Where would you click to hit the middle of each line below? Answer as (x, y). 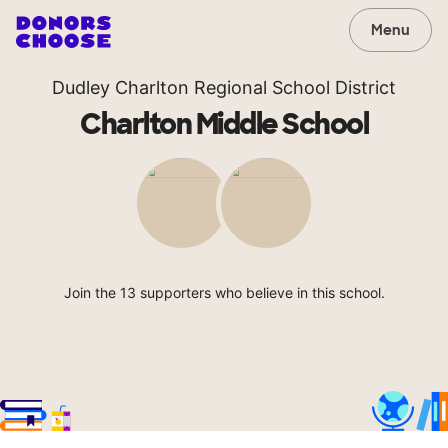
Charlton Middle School (224, 124)
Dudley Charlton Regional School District (224, 87)
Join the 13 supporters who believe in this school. (224, 292)
